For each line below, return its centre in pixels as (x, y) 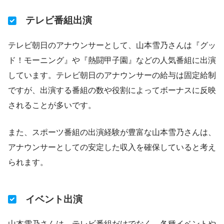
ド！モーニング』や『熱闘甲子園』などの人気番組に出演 (112, 60)
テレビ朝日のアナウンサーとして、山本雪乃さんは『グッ (112, 45)
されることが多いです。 (52, 105)
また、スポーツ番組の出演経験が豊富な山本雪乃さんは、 (112, 132)
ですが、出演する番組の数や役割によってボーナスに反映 (112, 90)
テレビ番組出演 (58, 20)
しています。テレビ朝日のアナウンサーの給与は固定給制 (112, 75)
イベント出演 (54, 199)
